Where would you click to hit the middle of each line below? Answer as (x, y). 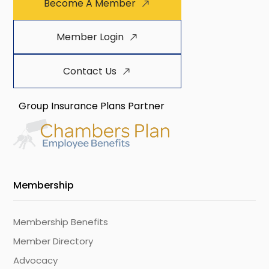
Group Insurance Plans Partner (91, 106)
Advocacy (36, 261)
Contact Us (90, 71)
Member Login (90, 37)
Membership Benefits (61, 222)
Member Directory (53, 241)
